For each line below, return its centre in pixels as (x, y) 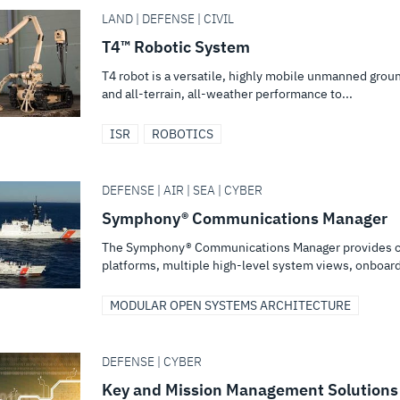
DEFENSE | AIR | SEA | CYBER (182, 190)
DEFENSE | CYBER (152, 362)
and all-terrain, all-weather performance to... (227, 94)
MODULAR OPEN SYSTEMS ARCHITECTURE (230, 305)
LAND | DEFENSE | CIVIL (168, 19)
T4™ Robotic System (176, 47)
